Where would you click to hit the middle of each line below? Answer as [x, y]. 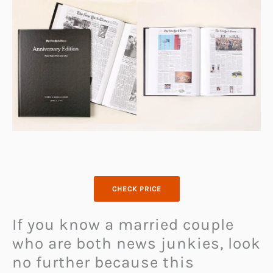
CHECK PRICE [136, 189]
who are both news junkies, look [136, 244]
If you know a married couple [123, 225]
